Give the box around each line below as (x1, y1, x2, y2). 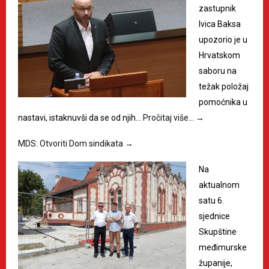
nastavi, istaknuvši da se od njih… (18, 113, 143, 123)
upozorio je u (199, 35, 247, 45)
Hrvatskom (199, 50, 240, 61)
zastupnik (199, 4, 236, 14)
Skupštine (199, 227, 237, 237)
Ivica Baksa (199, 19, 241, 29)
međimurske (199, 243, 247, 253)
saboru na (199, 66, 237, 76)
